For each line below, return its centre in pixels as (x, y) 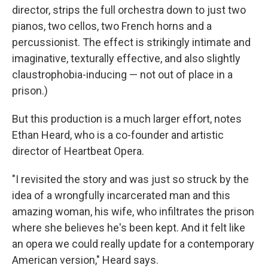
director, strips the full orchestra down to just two (129, 10)
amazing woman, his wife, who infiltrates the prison (133, 211)
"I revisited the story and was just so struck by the (130, 179)
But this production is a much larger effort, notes (127, 119)
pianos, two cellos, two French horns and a (112, 26)
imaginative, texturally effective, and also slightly (126, 58)
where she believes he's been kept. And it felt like (129, 228)
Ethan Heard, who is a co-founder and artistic (118, 135)
